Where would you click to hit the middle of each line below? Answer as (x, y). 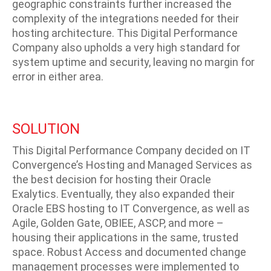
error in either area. (58, 76)
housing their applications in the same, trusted (125, 237)
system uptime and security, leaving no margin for (133, 62)
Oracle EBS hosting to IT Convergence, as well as (131, 208)
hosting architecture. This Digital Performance (125, 33)
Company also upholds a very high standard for (126, 47)
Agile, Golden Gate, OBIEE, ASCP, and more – (118, 223)
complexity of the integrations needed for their (126, 18)
